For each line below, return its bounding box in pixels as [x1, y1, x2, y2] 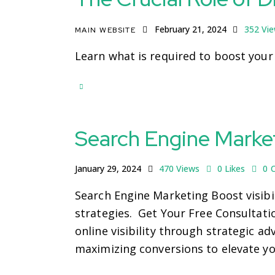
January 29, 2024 [75, 163, 141, 175]
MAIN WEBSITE [75, 25, 136, 36]
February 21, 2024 [154, 23, 227, 36]
